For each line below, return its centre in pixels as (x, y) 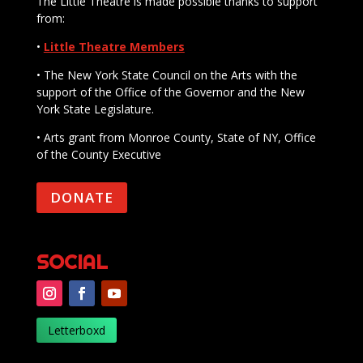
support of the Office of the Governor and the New (170, 92)
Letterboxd (76, 330)
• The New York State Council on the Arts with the (167, 75)
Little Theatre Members (114, 46)
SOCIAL (72, 261)
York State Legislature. (95, 109)
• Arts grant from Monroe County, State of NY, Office (176, 137)
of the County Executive (98, 154)
